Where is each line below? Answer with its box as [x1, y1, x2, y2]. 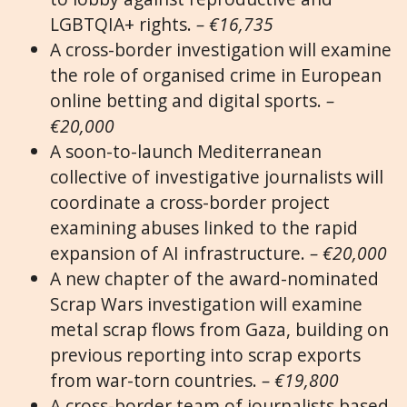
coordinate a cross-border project [50, 189, 330, 214]
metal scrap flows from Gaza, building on [50, 316, 389, 342]
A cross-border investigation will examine [50, 36, 392, 62]
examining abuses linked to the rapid [50, 214, 358, 240]
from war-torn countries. [50, 367, 262, 392]
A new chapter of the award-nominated [50, 265, 379, 291]
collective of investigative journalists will [50, 164, 383, 189]
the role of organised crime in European [50, 62, 382, 87]
